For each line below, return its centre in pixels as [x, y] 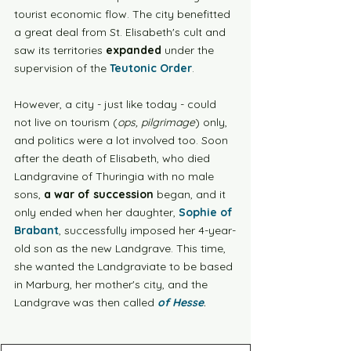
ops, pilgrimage [156, 122]
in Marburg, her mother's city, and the [112, 284]
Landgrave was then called [86, 302]
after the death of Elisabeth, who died [114, 158]
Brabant [36, 230]
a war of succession [97, 194]
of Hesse [181, 302]
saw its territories [60, 50]
